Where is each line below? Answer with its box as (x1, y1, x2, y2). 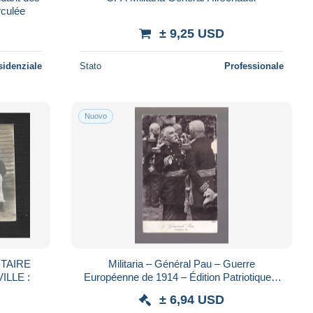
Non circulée (152, 284, 210, 296)
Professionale (224, 60, 284, 71)
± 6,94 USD (159, 292, 224, 307)
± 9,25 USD (159, 26, 224, 41)
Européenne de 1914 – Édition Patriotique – (83, 270, 279, 283)
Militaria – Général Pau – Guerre (108, 257, 255, 270)
